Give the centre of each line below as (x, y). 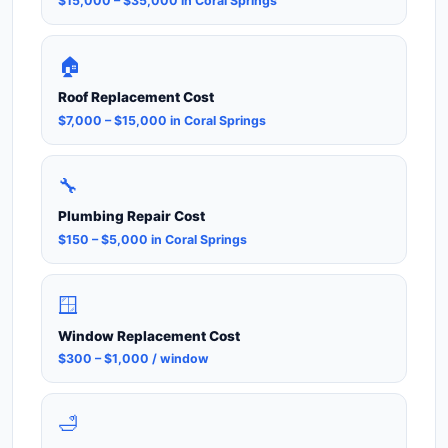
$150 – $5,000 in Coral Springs (152, 239)
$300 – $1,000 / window (133, 358)
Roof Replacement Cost (136, 97)
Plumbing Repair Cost (131, 216)
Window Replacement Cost (149, 335)
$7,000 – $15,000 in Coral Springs (162, 120)
